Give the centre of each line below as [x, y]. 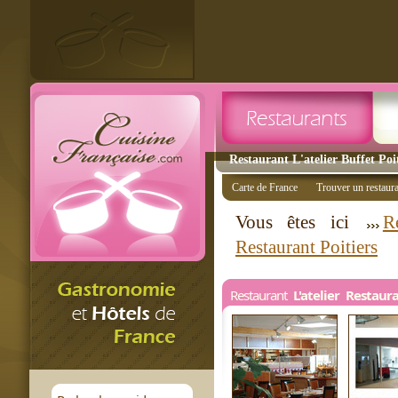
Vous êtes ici [299, 222]
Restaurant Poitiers [306, 247]
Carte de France [265, 187]
